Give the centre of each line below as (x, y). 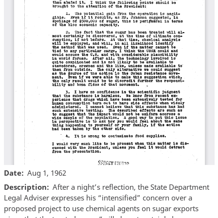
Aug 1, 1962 (47, 173)
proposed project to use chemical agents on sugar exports (101, 209)
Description (25, 187)
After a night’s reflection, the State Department (131, 187)
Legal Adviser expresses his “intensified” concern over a (98, 198)
